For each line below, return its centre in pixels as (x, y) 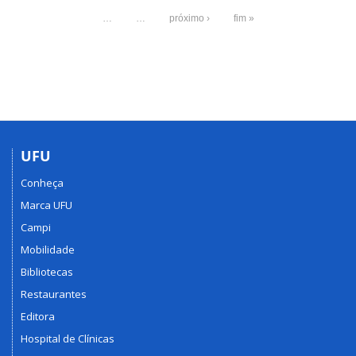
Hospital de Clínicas (68, 339)
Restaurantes (54, 294)
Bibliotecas (47, 272)
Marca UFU (46, 205)
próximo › (189, 18)
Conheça (42, 183)
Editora (38, 317)
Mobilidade (48, 250)
